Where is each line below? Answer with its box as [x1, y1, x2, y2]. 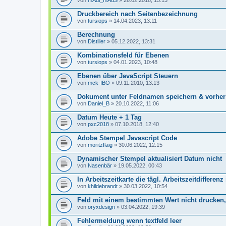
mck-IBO [88, 80, 110, 86]
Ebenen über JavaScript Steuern [77, 72, 178, 80]
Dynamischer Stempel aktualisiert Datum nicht [77, 155, 222, 162]
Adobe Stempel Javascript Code [77, 134, 177, 142]
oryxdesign [88, 204, 115, 210]
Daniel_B [88, 100, 109, 106]
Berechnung [77, 31, 115, 38]
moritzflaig [88, 142, 112, 148]
